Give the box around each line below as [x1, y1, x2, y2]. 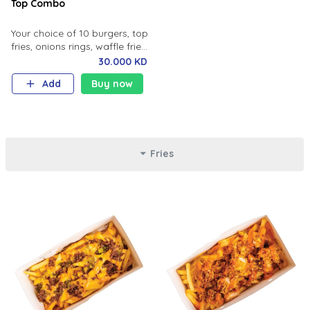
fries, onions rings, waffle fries [10, 40, 146, 53]
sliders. [10, 53, 42, 66]
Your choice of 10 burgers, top [10, 27, 148, 39]
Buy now [91, 77, 134, 90]
